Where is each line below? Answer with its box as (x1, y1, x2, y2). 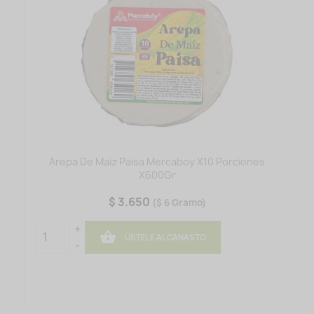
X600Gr (138, 168, 176, 182)
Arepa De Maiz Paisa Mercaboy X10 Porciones (49, 155, 265, 169)
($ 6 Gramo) (151, 196, 206, 210)
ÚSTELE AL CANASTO (124, 231, 206, 243)
